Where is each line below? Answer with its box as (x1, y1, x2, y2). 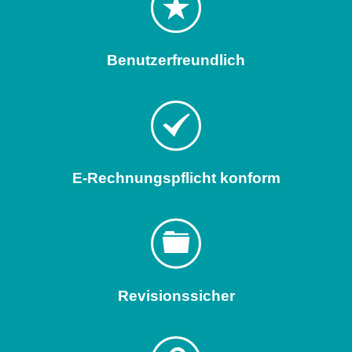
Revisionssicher (117, 287, 235, 304)
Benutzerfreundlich (107, 51, 245, 68)
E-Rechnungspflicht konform (71, 169, 280, 186)
